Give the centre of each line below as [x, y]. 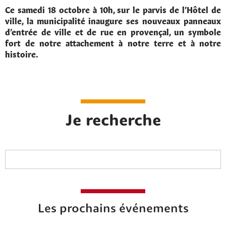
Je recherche [113, 122]
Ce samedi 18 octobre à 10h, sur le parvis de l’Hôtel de [113, 9]
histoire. [21, 53]
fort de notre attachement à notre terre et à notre [113, 42]
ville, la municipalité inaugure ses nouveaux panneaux [113, 20]
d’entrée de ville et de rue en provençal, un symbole [113, 31]
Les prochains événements [113, 209]
